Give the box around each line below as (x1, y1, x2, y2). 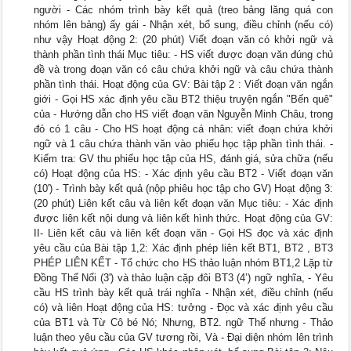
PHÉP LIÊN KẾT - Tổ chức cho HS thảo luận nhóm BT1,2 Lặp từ (34, 257, 333, 270)
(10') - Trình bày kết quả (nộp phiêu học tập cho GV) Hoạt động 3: (34, 183, 333, 195)
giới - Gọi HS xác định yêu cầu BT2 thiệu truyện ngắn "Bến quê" (34, 93, 333, 106)
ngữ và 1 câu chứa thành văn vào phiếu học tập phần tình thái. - (34, 138, 333, 150)
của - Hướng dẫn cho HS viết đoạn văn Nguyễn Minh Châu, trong (34, 108, 333, 121)
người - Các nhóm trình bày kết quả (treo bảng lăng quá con (34, 4, 333, 16)
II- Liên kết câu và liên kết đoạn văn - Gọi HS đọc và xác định (34, 227, 333, 240)
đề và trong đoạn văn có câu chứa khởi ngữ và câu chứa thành (34, 63, 333, 76)
